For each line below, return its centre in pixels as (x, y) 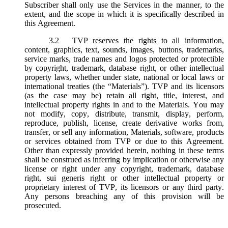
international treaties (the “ (68, 86)
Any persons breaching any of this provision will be (124, 196)
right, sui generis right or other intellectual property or (124, 178)
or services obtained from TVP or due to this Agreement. (124, 141)
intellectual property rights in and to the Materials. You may (124, 104)
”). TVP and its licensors (182, 86)
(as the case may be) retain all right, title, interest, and (124, 95)
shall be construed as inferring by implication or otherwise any (124, 159)
